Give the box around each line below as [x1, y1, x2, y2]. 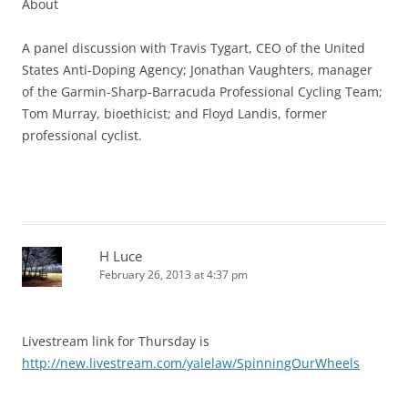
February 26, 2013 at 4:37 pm [99, 267, 248, 283]
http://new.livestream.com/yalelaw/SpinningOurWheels [22, 354, 360, 372]
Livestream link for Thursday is [22, 332, 209, 351]
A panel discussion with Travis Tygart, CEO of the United [22, 39, 365, 57]
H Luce [99, 247, 142, 266]
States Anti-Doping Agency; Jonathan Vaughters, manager [22, 61, 372, 79]
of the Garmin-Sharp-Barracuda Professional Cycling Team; [22, 83, 382, 101]
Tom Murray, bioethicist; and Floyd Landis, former [22, 105, 327, 123]
